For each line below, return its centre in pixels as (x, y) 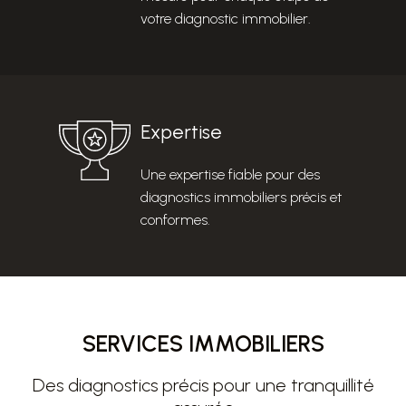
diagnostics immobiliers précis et (241, 198)
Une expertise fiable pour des (230, 175)
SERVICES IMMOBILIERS (203, 344)
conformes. (175, 220)
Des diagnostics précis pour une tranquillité (203, 386)
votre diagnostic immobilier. (226, 19)
